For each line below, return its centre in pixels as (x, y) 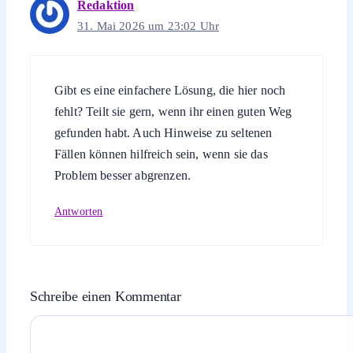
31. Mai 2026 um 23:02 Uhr (148, 25)
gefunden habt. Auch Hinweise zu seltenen (163, 132)
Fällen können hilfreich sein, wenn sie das (161, 154)
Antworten (79, 212)
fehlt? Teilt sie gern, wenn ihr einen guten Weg (173, 111)
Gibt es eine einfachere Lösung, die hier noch (170, 90)
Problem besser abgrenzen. (123, 175)
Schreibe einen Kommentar (106, 297)
